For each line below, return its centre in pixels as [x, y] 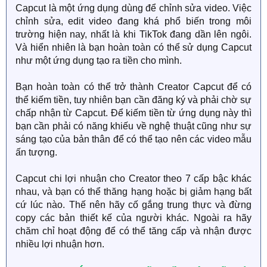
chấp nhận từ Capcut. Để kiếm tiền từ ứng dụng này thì [133, 113]
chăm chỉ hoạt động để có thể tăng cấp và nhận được [133, 231]
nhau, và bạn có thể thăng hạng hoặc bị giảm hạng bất [133, 192]
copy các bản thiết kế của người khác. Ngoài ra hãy [133, 218]
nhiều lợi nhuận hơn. [60, 244]
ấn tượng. [36, 152]
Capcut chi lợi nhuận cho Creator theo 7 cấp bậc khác [133, 178]
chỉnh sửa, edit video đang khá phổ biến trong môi [133, 21]
